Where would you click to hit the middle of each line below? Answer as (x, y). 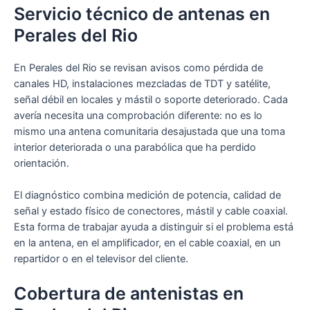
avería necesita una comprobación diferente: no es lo (138, 115)
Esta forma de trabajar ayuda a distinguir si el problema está (154, 227)
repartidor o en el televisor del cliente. (101, 258)
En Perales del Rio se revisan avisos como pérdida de (138, 67)
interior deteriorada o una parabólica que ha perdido (135, 147)
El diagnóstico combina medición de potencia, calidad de (147, 195)
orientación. (42, 163)
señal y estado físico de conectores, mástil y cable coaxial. (151, 211)
